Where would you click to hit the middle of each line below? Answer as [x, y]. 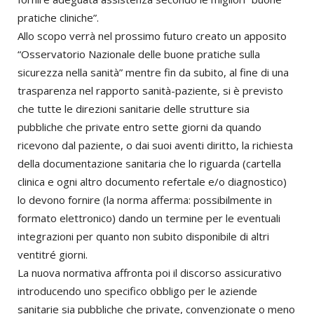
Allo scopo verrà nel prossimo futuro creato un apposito [152, 36]
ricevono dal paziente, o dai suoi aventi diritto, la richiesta [155, 145]
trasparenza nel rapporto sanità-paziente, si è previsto [150, 91]
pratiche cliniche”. [58, 18]
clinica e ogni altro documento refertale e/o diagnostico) [152, 182]
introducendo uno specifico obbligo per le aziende [137, 291]
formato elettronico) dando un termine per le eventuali [149, 218]
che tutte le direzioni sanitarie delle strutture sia [134, 109]
